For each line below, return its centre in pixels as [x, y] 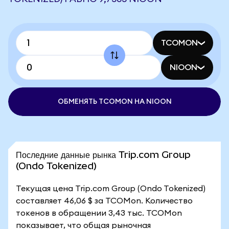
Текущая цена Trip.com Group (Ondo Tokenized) [111, 189]
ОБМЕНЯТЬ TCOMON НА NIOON [114, 102]
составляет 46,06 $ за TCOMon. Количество [104, 201]
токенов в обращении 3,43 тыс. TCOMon [99, 213]
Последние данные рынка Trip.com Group [103, 155]
